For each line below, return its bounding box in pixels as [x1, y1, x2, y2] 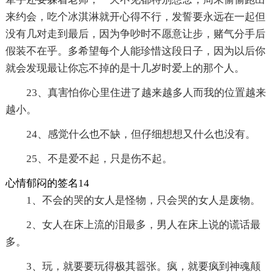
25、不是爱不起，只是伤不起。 [26, 153, 172, 165]
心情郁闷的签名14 [5, 177, 89, 190]
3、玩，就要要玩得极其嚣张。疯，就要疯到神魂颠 [26, 261, 261, 273]
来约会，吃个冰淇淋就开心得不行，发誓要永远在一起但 [5, 11, 265, 23]
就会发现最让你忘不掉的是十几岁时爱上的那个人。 [5, 62, 245, 75]
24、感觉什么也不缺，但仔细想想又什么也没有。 [26, 128, 256, 141]
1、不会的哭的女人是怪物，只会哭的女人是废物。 [26, 194, 261, 207]
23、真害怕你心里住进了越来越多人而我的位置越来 [26, 87, 266, 99]
